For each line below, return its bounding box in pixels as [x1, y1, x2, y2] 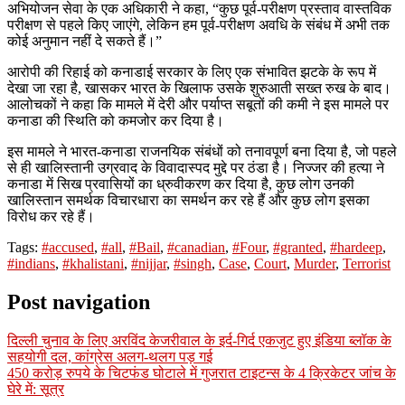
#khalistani [62, 255, 124, 271]
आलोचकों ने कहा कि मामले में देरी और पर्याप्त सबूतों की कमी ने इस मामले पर [7, 96, 389, 112]
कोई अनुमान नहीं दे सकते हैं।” [7, 33, 162, 49]
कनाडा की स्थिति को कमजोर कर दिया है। [7, 112, 224, 128]
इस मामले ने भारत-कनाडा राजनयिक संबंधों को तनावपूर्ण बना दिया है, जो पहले [7, 143, 397, 159]
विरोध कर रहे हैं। [7, 208, 95, 224]
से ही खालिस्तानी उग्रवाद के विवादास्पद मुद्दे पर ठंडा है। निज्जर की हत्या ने [7, 159, 384, 175]
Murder [294, 255, 335, 271]
